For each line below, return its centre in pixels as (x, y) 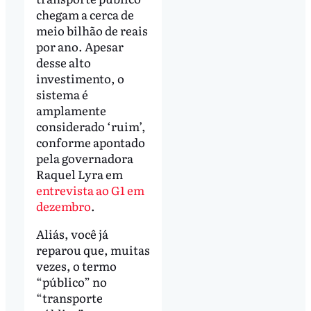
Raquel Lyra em (79, 174)
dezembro (63, 206)
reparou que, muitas (93, 250)
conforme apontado (90, 142)
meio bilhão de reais (92, 31)
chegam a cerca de (85, 15)
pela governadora (84, 158)
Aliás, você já (72, 234)
